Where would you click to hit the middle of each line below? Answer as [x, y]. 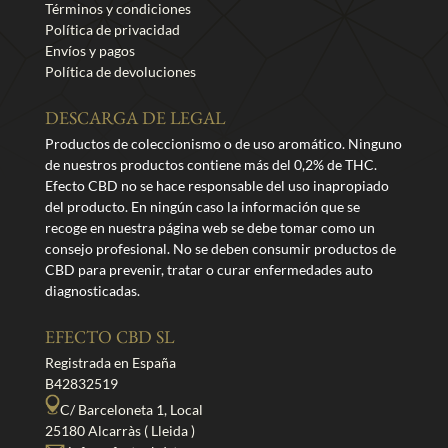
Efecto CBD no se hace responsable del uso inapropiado [216, 186]
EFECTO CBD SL [109, 341]
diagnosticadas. [92, 291]
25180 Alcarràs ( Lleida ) [119, 431]
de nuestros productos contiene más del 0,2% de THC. [210, 165]
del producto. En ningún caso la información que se [202, 207]
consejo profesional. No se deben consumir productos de [220, 249]
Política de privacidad [112, 30]
